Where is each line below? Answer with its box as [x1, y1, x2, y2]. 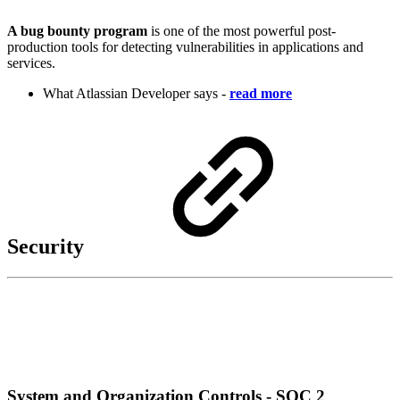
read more [229, 86, 292, 102]
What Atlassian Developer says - [43, 86, 226, 102]
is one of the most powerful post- [147, 23, 336, 39]
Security [7, 235, 84, 259]
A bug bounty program [7, 23, 147, 39]
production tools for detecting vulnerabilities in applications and [7, 39, 363, 55]
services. [7, 55, 55, 71]
